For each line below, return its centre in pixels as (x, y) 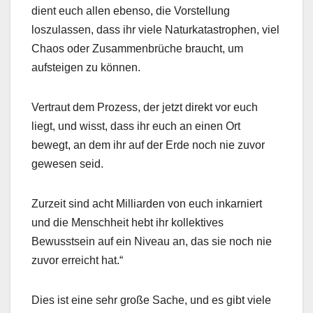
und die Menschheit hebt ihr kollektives (128, 222)
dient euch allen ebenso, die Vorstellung (131, 10)
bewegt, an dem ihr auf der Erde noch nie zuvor (148, 145)
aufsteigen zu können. (86, 67)
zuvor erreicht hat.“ (77, 260)
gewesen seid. (67, 163)
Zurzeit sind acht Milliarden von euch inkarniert (147, 203)
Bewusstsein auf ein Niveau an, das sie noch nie (152, 241)
